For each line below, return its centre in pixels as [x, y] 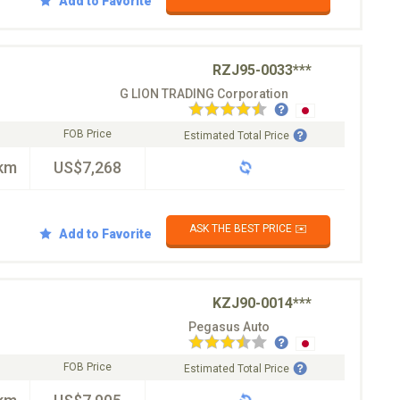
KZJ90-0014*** [262, 303]
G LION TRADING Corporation [204, 94]
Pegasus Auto [229, 327]
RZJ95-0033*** [262, 70]
